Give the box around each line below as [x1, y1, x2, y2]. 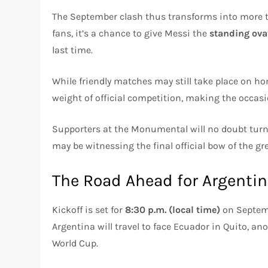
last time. [52, 44, 93, 56]
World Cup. [52, 237, 99, 249]
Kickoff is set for [52, 203, 126, 215]
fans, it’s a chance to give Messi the [52, 27, 210, 39]
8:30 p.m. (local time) [125, 203, 221, 215]
